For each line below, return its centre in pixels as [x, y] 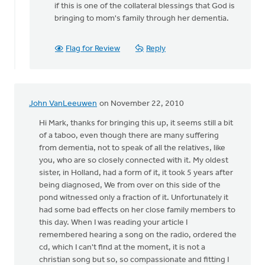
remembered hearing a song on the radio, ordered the [138, 235]
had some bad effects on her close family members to [137, 210]
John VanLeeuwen [63, 104]
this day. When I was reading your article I [113, 223]
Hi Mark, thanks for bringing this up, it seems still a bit [136, 123]
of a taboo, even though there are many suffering [129, 136]
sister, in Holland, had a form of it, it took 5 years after [136, 173]
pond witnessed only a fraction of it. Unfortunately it [134, 198]
